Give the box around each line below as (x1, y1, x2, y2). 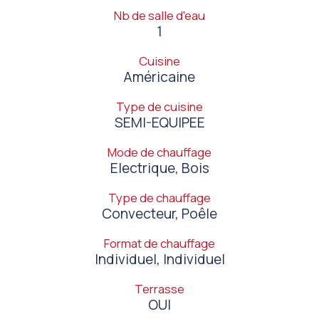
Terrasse (135, 281, 184, 298)
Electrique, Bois (110, 159, 209, 178)
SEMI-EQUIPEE (114, 113, 205, 132)
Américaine (124, 68, 195, 87)
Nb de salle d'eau (114, 7, 205, 24)
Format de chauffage (104, 235, 215, 252)
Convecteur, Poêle (102, 204, 217, 224)
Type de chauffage (108, 189, 211, 206)
